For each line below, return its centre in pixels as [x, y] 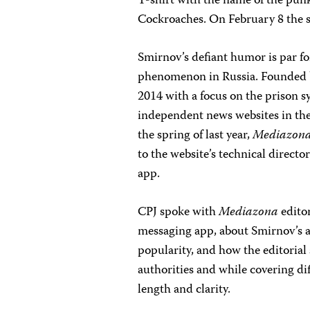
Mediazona [249, 212]
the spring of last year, [195, 135]
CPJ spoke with [179, 212]
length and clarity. [186, 290]
